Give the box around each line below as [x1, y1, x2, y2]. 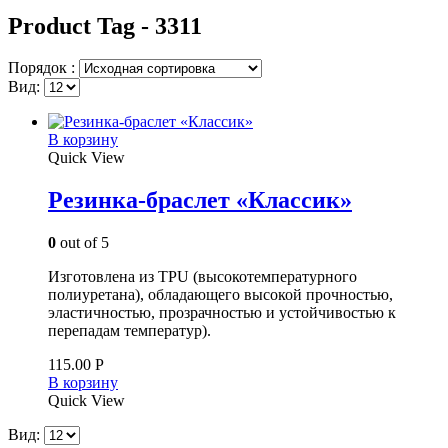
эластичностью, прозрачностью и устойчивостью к [48, 304, 396, 322]
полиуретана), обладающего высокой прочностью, [48, 286, 393, 304]
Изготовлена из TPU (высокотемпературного [48, 268, 357, 286]
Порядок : [8, 59, 79, 77]
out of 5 [56, 234, 109, 252]
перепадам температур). [48, 322, 211, 340]
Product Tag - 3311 [8, 12, 202, 39]
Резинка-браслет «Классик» [48, 187, 352, 214]
